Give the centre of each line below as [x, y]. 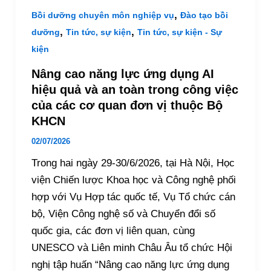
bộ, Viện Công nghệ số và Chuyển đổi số [123, 214]
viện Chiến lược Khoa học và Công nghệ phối [133, 180]
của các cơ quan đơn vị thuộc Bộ [127, 105]
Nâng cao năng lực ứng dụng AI [122, 73]
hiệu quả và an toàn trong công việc [135, 89]
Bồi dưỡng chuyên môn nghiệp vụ [103, 15]
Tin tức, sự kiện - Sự [179, 32]
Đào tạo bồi [204, 15]
